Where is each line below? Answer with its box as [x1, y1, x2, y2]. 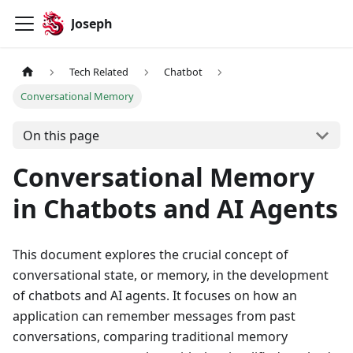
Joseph [70, 15, 113, 32]
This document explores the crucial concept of [13, 246, 288, 264]
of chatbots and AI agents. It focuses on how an [13, 287, 297, 305]
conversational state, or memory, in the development [13, 266, 329, 284]
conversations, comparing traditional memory [13, 328, 288, 346]
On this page [22, 126, 99, 144]
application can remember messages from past [13, 307, 295, 325]
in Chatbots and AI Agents [13, 191, 338, 226]
